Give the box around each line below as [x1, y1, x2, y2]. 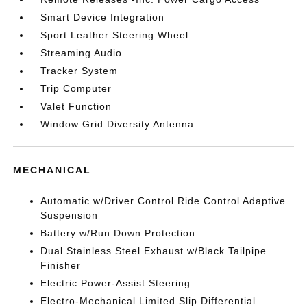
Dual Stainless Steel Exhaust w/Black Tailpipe [40, 245, 267, 257]
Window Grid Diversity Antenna [40, 119, 195, 130]
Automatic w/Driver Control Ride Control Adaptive [40, 195, 286, 207]
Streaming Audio [40, 47, 123, 59]
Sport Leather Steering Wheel [40, 29, 189, 41]
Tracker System [40, 65, 119, 77]
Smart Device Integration [40, 12, 165, 23]
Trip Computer [40, 83, 112, 95]
